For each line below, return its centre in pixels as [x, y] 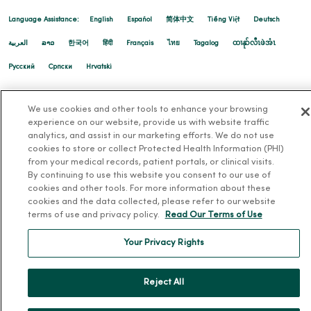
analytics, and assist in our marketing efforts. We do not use [151, 136]
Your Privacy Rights [164, 243]
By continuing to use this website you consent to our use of [149, 176]
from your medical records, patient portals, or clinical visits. [151, 162]
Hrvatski [99, 67]
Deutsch [267, 20]
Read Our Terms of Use [213, 215]
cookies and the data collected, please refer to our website [151, 202]
